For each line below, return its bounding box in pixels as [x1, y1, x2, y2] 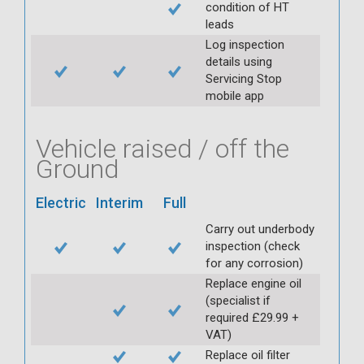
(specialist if [206, 292, 271, 308]
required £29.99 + [206, 310, 299, 325]
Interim [96, 193, 143, 211]
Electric [36, 193, 86, 211]
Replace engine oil [206, 275, 301, 291]
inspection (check [206, 238, 300, 253]
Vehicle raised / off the [36, 132, 289, 164]
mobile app [206, 88, 264, 103]
